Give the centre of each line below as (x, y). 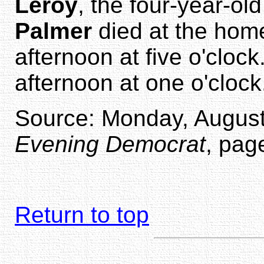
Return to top (82, 214)
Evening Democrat (110, 144)
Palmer (53, 31)
